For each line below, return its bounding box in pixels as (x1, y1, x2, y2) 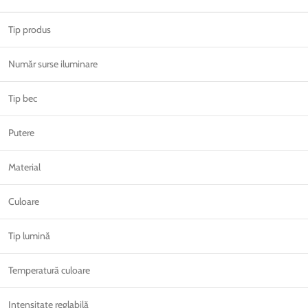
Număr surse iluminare (8, 57, 98, 70)
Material (8, 160, 41, 173)
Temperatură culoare (8, 263, 90, 276)
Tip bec (8, 91, 37, 104)
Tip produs (8, 23, 51, 36)
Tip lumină (8, 229, 50, 242)
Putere (8, 126, 34, 139)
